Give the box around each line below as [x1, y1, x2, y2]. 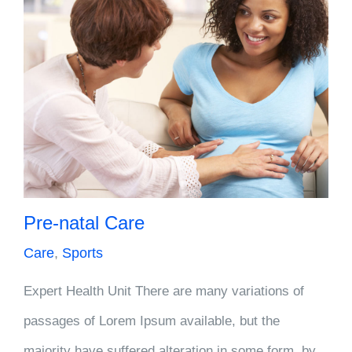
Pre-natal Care [24, 211, 145, 233]
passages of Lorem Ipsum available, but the [24, 313, 280, 328]
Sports [62, 244, 103, 261]
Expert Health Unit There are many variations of [24, 283, 304, 299]
